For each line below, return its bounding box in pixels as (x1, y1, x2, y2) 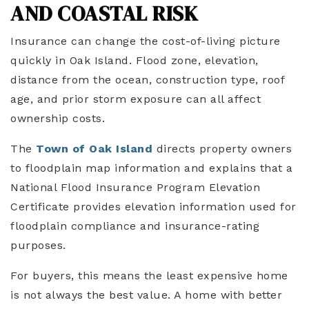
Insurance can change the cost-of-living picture (10, 34, 281, 48)
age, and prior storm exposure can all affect (10, 92, 261, 106)
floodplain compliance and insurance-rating (10, 219, 259, 233)
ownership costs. (10, 112, 105, 126)
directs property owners (152, 142, 292, 156)
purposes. (10, 239, 70, 252)
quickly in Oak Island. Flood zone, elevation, (10, 54, 259, 68)
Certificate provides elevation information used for (10, 200, 297, 214)
